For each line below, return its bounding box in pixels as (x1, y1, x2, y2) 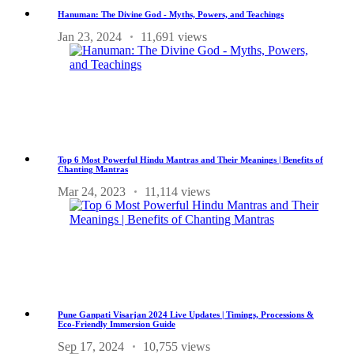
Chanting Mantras (58, 164, 128, 174)
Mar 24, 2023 (58, 184, 126, 198)
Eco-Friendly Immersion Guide (58, 318, 175, 329)
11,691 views (141, 29, 207, 43)
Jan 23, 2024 (58, 29, 122, 43)
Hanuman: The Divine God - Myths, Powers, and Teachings (58, 9, 284, 19)
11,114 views (145, 184, 210, 198)
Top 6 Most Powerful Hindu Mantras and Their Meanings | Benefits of (58, 154, 323, 164)
